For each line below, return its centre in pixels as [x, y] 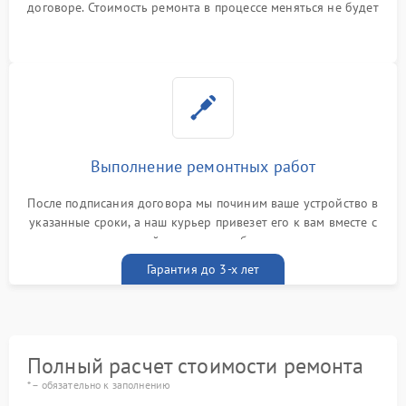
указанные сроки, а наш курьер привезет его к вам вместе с [203, 222]
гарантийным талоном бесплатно [203, 241]
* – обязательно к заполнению [99, 385]
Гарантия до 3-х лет [203, 269]
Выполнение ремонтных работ [203, 166]
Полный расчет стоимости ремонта [196, 366]
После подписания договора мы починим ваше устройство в [203, 203]
